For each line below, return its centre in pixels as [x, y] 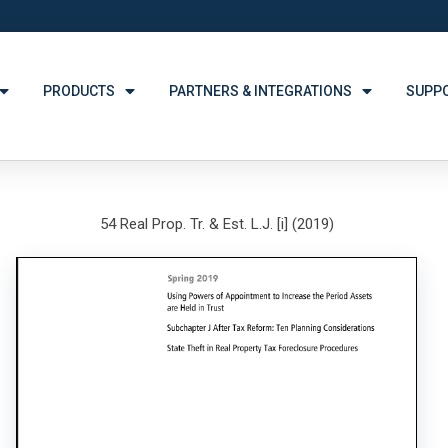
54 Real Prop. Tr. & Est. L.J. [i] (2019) [216, 224]
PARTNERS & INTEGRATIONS [261, 91]
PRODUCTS [79, 91]
